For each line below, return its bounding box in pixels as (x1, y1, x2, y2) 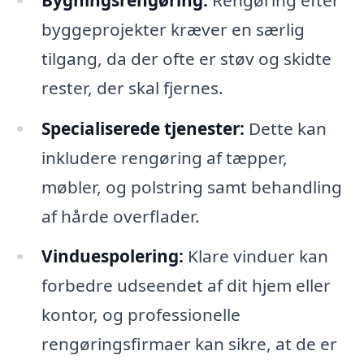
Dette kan (244, 116, 327, 140)
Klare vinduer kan (183, 245, 328, 268)
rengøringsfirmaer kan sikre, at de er (41, 332, 337, 356)
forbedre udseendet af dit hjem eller (41, 274, 331, 297)
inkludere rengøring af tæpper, (41, 145, 288, 169)
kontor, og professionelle (41, 303, 240, 327)
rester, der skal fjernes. (41, 76, 223, 99)
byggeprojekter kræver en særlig (41, 17, 305, 41)
